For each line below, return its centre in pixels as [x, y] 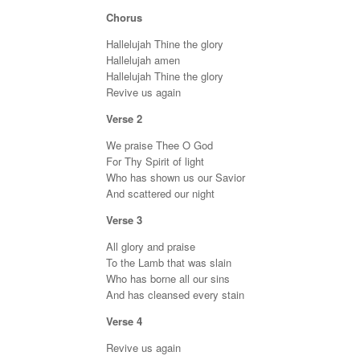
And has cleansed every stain [175, 295]
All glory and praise [151, 246]
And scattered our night [160, 193]
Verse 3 [124, 220]
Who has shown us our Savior [176, 177]
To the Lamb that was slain [169, 262]
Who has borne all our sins [168, 278]
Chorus [124, 17]
